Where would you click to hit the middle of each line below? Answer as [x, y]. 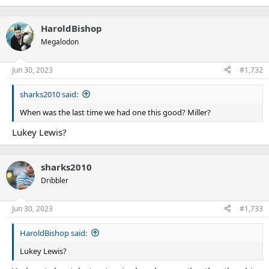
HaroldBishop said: [53, 233]
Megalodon [60, 42]
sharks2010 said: [49, 94]
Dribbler [55, 181]
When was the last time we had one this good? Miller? [115, 112]
